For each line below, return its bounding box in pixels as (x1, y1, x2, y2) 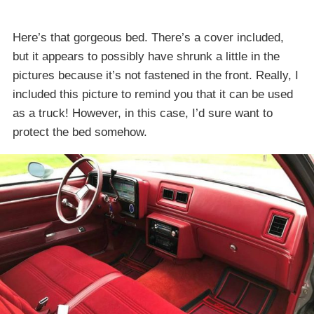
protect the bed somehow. (13, 125, 147, 139)
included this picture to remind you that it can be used (13, 87, 293, 101)
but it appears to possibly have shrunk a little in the (13, 49, 280, 63)
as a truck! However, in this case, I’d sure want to (13, 106, 273, 120)
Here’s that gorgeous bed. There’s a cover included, (13, 30, 284, 44)
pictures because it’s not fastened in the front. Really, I (13, 68, 299, 82)
